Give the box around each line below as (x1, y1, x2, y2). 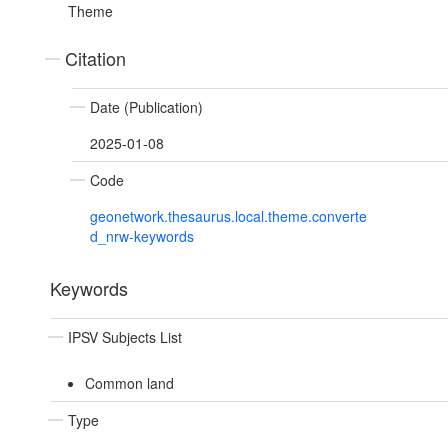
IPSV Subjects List (68, 327, 182, 348)
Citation (65, 45, 126, 72)
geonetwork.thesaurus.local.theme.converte (90, 206, 367, 227)
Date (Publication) (90, 97, 203, 118)
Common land (84, 373, 174, 394)
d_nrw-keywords (90, 226, 194, 247)
